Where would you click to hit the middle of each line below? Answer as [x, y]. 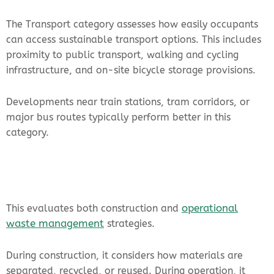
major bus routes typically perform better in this [118, 117]
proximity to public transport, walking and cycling [122, 55]
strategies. [129, 224]
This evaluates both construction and [94, 209]
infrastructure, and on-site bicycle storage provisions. [131, 70]
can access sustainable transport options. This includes [134, 40]
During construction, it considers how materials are [124, 256]
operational [210, 208]
